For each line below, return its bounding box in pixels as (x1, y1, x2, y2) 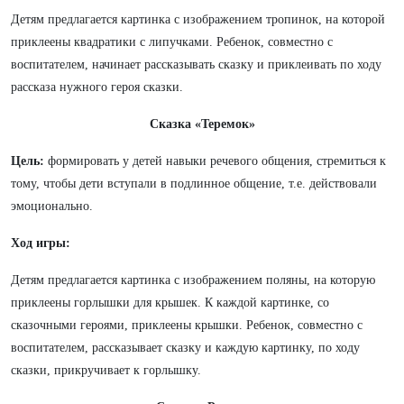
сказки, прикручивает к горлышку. (11, 363, 201, 377)
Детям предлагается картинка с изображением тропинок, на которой (11, 13, 385, 26)
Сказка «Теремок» (149, 117, 255, 131)
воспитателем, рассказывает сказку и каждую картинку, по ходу (11, 341, 360, 354)
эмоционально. (11, 199, 93, 213)
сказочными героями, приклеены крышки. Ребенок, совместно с (11, 318, 363, 332)
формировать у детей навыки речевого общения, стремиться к (44, 154, 386, 168)
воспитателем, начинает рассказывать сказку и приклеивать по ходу (11, 58, 381, 71)
